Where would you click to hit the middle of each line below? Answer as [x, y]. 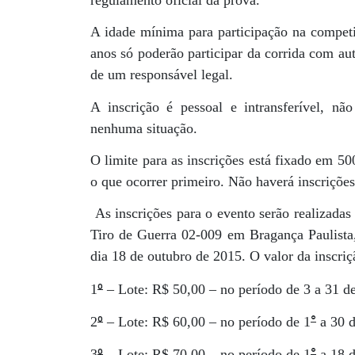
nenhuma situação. [144, 128]
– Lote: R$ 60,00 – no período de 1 [207, 322]
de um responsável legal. [162, 75]
